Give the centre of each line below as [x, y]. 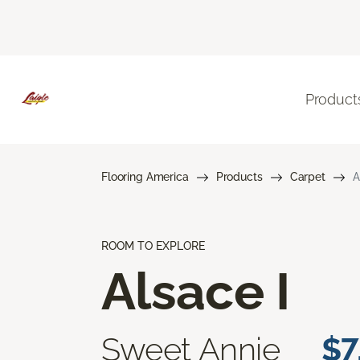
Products [239, 176]
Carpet [307, 176]
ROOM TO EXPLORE [153, 245]
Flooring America [145, 176]
